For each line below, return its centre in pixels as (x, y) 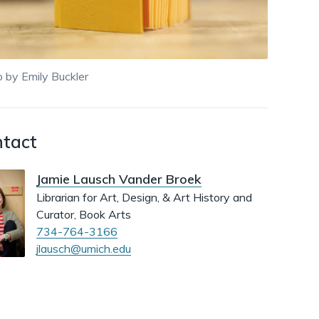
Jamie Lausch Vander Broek (119, 179)
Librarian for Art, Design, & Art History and (144, 198)
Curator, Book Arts (84, 215)
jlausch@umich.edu (84, 249)
